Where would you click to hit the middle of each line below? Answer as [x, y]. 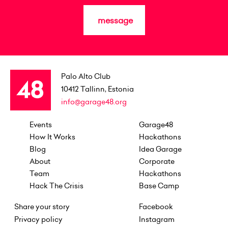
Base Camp [159, 186]
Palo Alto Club [86, 76]
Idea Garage [160, 149]
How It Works [52, 137]
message [114, 20]
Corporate [156, 161]
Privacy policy [38, 219]
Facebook [156, 206]
